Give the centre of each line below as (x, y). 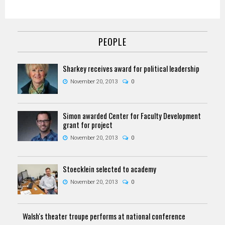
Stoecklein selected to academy (109, 168)
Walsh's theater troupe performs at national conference (104, 216)
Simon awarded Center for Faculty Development (132, 115)
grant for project (88, 124)
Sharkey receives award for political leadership (131, 68)
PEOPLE (113, 41)
